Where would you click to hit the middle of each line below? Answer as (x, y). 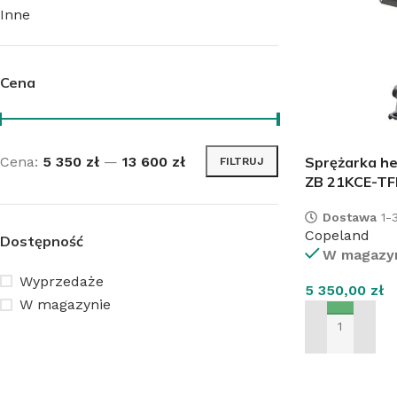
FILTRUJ (241, 161)
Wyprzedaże (62, 281)
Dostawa (349, 217)
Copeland (337, 235)
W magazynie (65, 304)
